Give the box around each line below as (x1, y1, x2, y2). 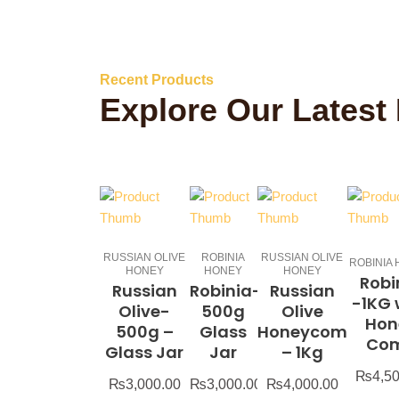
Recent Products (100, 72, 214, 87)
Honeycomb (257, 321, 359, 344)
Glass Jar (105, 341, 184, 364)
